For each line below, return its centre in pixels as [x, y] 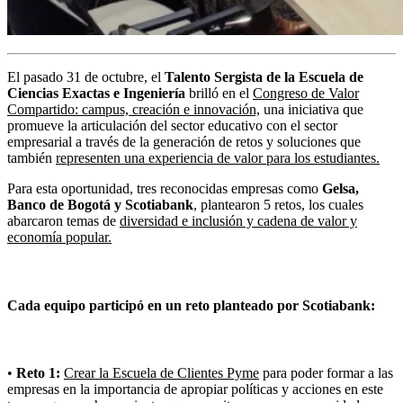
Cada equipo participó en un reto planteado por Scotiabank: [191, 305]
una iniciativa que [312, 110]
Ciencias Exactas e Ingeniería [96, 94]
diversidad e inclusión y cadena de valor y [238, 221]
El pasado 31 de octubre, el [86, 77]
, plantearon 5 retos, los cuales [278, 205]
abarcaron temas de [63, 221]
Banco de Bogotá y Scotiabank [100, 205]
